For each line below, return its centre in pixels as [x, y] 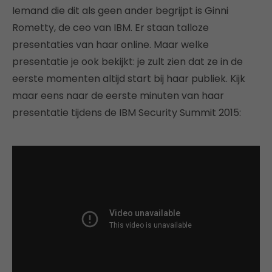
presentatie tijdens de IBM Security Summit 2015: [127, 113]
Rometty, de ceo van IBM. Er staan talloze [110, 28]
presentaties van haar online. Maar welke [110, 45]
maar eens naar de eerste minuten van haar [118, 96]
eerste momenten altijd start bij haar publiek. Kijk [129, 79]
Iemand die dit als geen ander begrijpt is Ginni [120, 11]
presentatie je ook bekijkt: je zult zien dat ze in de [127, 62]
